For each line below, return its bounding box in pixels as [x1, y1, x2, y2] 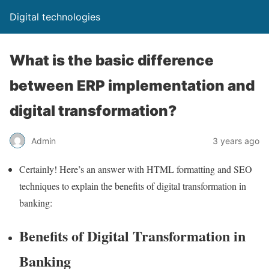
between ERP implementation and [10, 77, 255, 94]
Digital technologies [10, 11, 100, 23]
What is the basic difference [10, 52, 214, 69]
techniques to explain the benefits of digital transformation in [19, 180, 246, 192]
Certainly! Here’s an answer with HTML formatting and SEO [19, 163, 252, 175]
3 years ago [213, 135, 259, 146]
